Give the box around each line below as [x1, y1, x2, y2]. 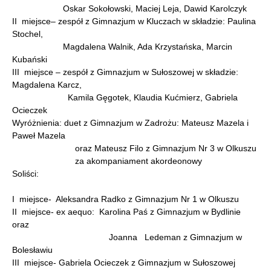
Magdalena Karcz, [12, 80, 82, 90]
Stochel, [12, 29, 43, 39]
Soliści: [12, 169, 39, 178]
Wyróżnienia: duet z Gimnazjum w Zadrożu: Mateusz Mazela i [12, 118, 249, 128]
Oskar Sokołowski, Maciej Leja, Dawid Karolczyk [12, 4, 247, 13]
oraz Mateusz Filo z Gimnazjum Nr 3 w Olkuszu [12, 143, 256, 153]
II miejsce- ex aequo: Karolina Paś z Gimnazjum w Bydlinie [12, 207, 241, 217]
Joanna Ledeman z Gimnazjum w [12, 232, 242, 242]
